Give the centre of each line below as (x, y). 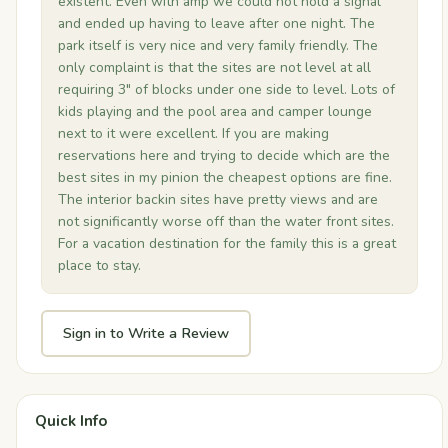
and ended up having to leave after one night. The (216, 24)
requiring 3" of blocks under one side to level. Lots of (226, 90)
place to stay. (99, 266)
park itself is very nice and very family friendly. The (218, 46)
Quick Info (71, 421)
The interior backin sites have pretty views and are (218, 200)
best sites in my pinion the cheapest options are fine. (225, 178)
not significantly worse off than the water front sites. (226, 222)
